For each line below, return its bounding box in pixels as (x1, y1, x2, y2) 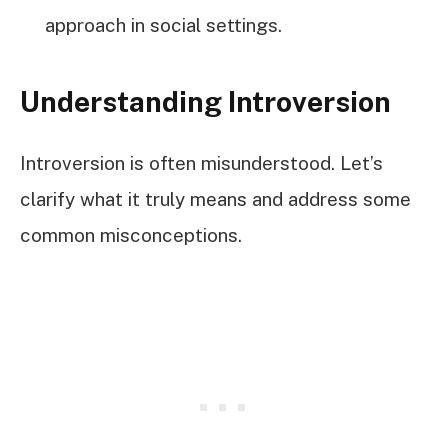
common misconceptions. (20, 223, 242, 246)
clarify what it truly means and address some (20, 187, 411, 210)
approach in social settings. (45, 13, 282, 36)
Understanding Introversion (20, 85, 391, 119)
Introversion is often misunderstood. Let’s (20, 151, 383, 174)
